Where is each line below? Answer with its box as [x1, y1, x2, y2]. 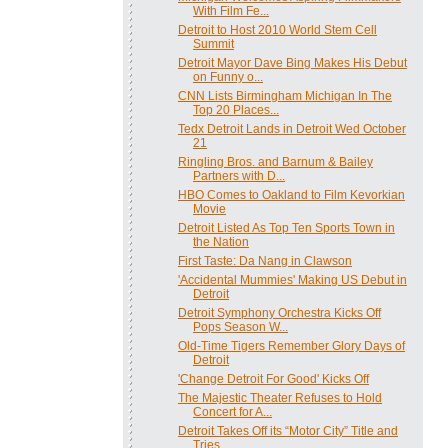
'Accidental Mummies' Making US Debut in [177, 272, 407, 287]
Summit [192, 36, 234, 51]
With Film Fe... [192, 3, 269, 18]
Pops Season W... [192, 319, 288, 334]
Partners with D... [192, 168, 285, 183]
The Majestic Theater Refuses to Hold [177, 390, 382, 405]
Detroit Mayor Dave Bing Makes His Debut [177, 55, 407, 70]
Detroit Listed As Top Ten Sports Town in [177, 220, 395, 235]
